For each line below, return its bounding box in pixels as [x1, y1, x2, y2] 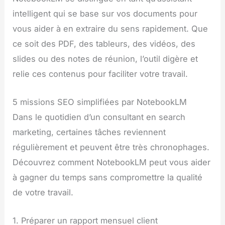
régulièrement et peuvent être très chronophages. [13, 142, 210, 153]
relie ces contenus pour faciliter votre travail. [13, 68, 188, 79]
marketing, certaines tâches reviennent [13, 127, 166, 138]
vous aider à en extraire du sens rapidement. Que [13, 23, 208, 34]
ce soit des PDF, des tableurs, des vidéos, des [13, 38, 196, 49]
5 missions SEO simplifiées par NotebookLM [13, 97, 187, 107]
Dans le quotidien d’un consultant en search [13, 112, 186, 123]
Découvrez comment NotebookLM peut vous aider [13, 157, 211, 168]
